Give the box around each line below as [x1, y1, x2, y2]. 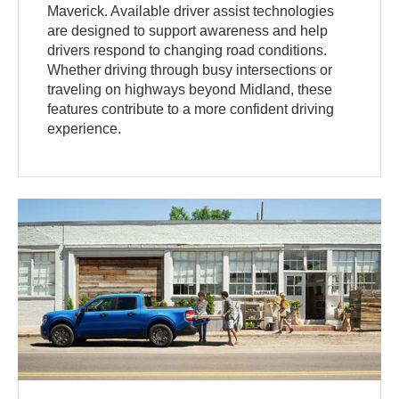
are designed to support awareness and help [47, 23, 329, 39]
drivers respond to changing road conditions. [47, 43, 328, 59]
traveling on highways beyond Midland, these [47, 82, 333, 98]
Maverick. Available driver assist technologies [47, 4, 335, 20]
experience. [47, 121, 122, 137]
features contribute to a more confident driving [47, 102, 335, 118]
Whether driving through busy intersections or [47, 62, 333, 78]
